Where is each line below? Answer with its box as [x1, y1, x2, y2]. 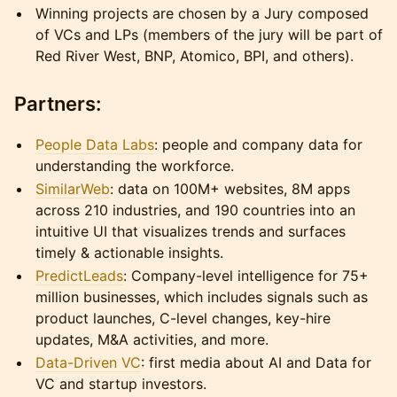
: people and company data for [154, 136, 362, 153]
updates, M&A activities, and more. [35, 331, 269, 348]
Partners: [14, 92, 101, 115]
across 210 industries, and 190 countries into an [35, 201, 355, 219]
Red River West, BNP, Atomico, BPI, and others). [35, 47, 354, 65]
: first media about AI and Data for [141, 354, 371, 371]
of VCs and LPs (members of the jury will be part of [35, 26, 383, 43]
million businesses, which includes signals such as [35, 288, 368, 306]
